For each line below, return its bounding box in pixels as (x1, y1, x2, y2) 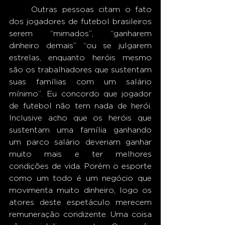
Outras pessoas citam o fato (9, 5, 32, 14)
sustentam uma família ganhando (9, 126, 152, 134)
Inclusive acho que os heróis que (9, 114, 152, 122)
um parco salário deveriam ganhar (9, 138, 152, 146)
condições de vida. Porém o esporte (9, 162, 152, 170)
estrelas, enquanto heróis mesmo (9, 53, 152, 62)
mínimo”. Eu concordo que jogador (9, 89, 152, 98)
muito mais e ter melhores (9, 150, 152, 158)
